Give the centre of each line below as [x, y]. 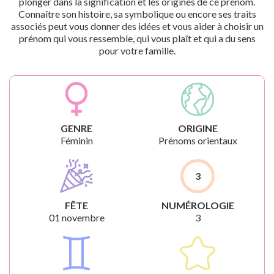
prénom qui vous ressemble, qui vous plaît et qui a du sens [137, 38]
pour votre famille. [137, 50]
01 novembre [76, 217]
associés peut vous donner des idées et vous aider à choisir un [137, 26]
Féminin [76, 140]
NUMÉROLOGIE [198, 205]
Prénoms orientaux [198, 140]
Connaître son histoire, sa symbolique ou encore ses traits [137, 14]
